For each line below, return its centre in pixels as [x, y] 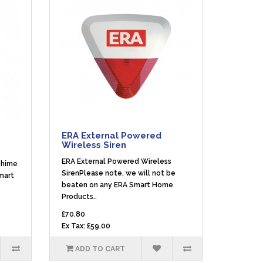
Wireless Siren [94, 145]
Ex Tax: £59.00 [86, 226]
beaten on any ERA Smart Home [117, 185]
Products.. [79, 197]
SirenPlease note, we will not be [118, 173]
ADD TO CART [100, 249]
